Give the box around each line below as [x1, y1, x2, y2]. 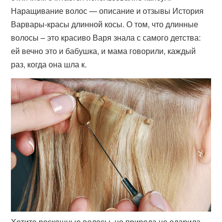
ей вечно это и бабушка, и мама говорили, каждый [11, 45, 196, 56]
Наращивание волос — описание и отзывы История [11, 5, 204, 16]
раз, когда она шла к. [11, 58, 87, 70]
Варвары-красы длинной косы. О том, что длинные [11, 18, 199, 30]
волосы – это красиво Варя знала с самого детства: [11, 32, 201, 43]
